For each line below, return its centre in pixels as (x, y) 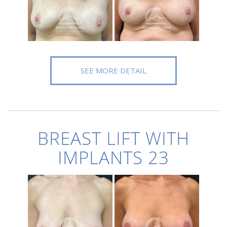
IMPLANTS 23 (113, 157)
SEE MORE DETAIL (113, 70)
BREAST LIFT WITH (113, 138)
